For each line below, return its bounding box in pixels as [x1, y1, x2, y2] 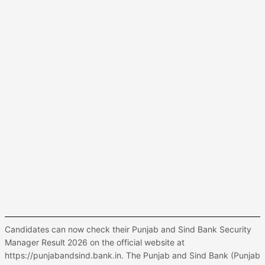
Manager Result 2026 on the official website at [5, 237, 185, 247]
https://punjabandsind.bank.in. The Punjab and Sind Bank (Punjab [5, 250, 260, 260]
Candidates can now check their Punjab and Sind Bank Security [5, 224, 251, 234]
